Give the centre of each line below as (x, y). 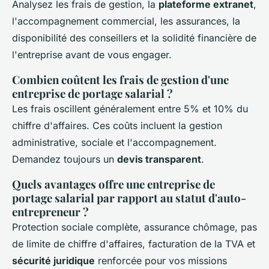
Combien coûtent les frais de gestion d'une (120, 79)
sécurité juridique (53, 260)
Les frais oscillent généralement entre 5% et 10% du (130, 108)
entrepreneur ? (50, 211)
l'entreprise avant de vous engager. (92, 54)
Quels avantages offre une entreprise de (113, 184)
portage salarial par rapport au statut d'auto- (129, 198)
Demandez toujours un (65, 159)
